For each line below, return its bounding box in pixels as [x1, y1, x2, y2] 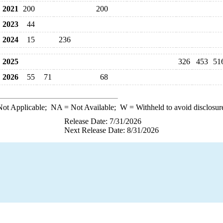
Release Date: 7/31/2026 [64, 117, 141, 125]
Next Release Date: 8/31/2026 [64, 126, 159, 134]
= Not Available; [62, 103, 120, 111]
